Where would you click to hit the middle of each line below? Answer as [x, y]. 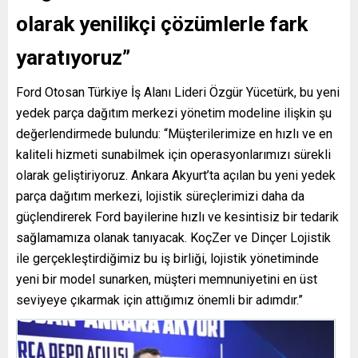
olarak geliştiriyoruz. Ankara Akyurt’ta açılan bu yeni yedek [176, 176]
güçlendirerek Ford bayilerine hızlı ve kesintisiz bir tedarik [177, 217]
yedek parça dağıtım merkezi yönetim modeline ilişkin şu [174, 113]
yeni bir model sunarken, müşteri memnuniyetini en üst [167, 280]
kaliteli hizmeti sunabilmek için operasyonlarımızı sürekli [173, 155]
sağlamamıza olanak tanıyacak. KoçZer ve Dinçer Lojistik [173, 238]
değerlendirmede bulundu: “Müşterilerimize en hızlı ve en [174, 134]
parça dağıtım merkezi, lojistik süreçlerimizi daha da [160, 197]
